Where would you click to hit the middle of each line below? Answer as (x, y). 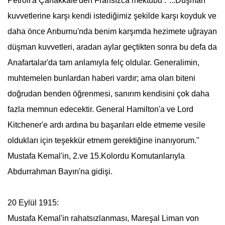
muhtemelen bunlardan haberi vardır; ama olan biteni (101, 78)
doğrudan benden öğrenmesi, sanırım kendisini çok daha (108, 94)
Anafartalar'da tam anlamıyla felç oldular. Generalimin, (103, 63)
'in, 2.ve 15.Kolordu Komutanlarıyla (123, 156)
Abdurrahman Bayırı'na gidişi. (60, 172)
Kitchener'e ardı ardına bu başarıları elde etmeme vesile (106, 125)
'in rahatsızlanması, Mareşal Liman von (130, 218)
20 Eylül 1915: (33, 203)
